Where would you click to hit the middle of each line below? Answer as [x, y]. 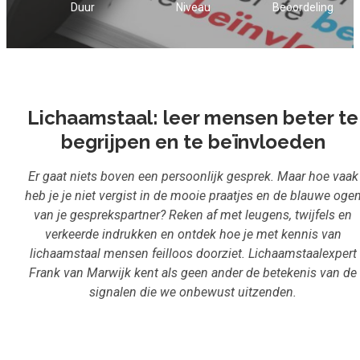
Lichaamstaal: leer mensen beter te [193, 117]
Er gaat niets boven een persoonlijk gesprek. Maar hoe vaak [193, 176]
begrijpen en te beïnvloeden [193, 141]
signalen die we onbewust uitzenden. [193, 292]
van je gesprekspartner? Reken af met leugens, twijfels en [193, 215]
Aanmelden [295, 43]
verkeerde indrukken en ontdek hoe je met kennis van [193, 234]
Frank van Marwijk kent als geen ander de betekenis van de [193, 272]
